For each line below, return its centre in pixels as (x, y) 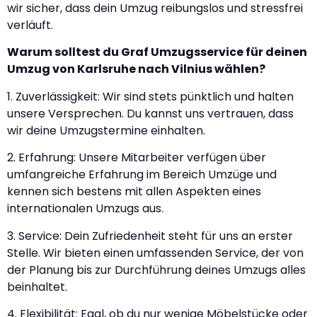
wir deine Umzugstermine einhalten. (106, 130)
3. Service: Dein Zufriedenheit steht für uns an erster (150, 236)
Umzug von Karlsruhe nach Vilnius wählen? (136, 69)
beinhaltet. (37, 287)
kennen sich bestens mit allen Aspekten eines (134, 192)
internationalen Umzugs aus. (85, 209)
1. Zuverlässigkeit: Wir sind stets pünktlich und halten (150, 96)
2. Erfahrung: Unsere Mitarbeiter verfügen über (137, 158)
